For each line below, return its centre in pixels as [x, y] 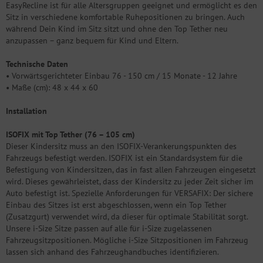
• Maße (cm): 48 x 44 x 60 [52, 87]
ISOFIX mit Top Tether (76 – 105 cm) [70, 134]
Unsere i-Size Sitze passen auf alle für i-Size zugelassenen [109, 228]
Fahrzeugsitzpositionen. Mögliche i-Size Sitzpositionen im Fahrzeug [127, 240]
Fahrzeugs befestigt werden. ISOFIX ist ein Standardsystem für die [124, 158]
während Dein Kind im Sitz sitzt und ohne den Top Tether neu [117, 28]
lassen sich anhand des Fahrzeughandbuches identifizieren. [112, 252]
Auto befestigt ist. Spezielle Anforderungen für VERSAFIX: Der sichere [129, 193]
